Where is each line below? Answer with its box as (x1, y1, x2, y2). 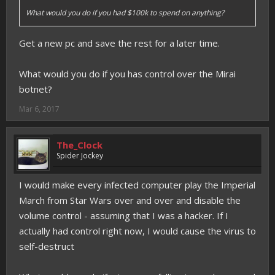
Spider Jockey (56, 150, 103, 161)
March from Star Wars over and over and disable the (19, 194, 241, 206)
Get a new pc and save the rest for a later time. (19, 37, 220, 49)
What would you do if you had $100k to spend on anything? (26, 7, 224, 18)
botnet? (19, 83, 52, 95)
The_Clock (56, 139, 103, 151)
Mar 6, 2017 (19, 104, 60, 114)
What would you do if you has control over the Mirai (19, 68, 236, 80)
